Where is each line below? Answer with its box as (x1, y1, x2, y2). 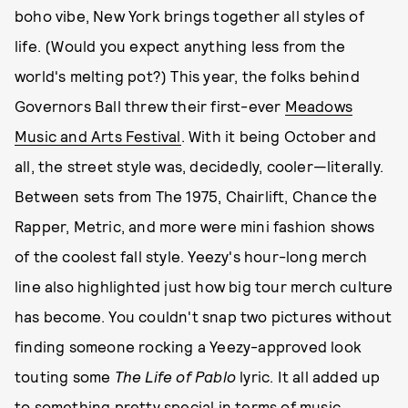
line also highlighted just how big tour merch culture (15, 277, 393, 295)
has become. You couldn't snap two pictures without (15, 307, 393, 325)
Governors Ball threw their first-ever (15, 97, 285, 115)
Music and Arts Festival (15, 127, 181, 145)
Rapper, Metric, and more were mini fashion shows (15, 217, 375, 235)
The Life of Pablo (114, 367, 237, 385)
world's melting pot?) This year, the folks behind (15, 66, 360, 85)
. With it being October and (180, 127, 377, 145)
